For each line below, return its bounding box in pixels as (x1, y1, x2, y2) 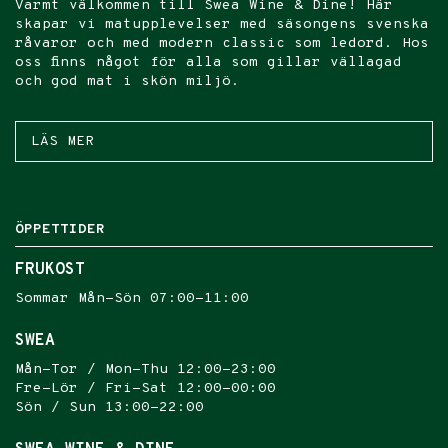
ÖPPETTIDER (15, 221, 105, 238)
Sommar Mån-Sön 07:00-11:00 (15, 290, 249, 307)
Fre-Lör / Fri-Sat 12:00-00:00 (15, 380, 276, 397)
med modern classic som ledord (123, 35, 384, 52)
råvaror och (15, 35, 123, 52)
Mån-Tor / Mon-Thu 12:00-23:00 (15, 361, 276, 378)
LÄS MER (31, 133, 94, 150)
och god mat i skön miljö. (15, 73, 240, 90)
